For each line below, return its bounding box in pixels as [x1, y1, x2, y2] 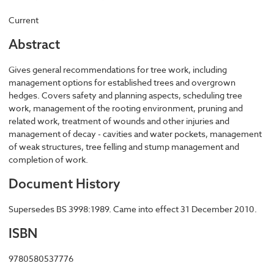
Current [9, 13, 39, 26]
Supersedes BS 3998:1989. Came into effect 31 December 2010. [9, 202, 257, 215]
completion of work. [9, 153, 88, 165]
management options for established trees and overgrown [9, 76, 235, 88]
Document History [9, 176, 120, 192]
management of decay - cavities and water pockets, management [9, 127, 262, 139]
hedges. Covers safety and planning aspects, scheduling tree [9, 89, 242, 101]
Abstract [9, 36, 60, 53]
